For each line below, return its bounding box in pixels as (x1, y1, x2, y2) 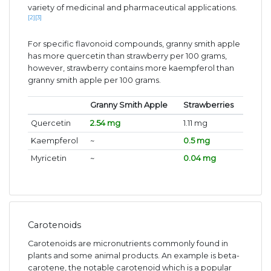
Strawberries (183, 100, 233, 110)
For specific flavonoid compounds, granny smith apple (28, 39, 240, 49)
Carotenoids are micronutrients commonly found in (28, 239, 228, 249)
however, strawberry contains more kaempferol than (28, 64, 234, 73)
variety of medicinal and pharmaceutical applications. (28, 3, 237, 13)
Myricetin (30, 154, 67, 163)
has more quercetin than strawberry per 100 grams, (28, 51, 227, 61)
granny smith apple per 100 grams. (28, 76, 161, 85)
